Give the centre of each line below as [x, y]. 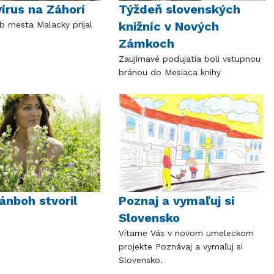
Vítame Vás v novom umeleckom [186, 233]
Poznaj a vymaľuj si [176, 200]
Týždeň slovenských [179, 9]
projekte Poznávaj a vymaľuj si [180, 246]
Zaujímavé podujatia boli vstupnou [189, 58]
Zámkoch [146, 43]
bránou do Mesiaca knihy [169, 72]
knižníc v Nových [168, 26]
